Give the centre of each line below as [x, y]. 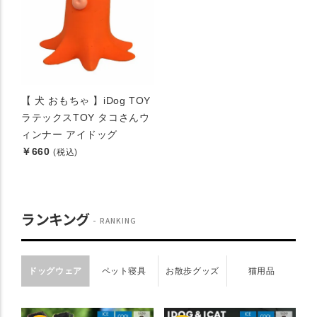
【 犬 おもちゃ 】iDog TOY [86, 101]
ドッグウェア [55, 271]
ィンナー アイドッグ [69, 135]
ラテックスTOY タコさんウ [86, 118]
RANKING [117, 221]
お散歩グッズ [192, 271]
